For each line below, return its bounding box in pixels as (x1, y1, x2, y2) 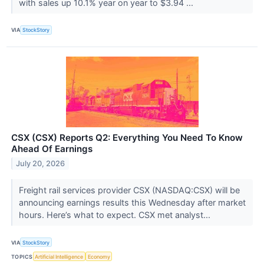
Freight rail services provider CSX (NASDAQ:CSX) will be (18, 185, 240, 195)
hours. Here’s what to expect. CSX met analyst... (18, 210, 213, 220)
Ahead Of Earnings (11, 143, 93, 155)
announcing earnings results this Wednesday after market (18, 197, 246, 207)
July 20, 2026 (16, 159, 65, 168)
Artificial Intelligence (35, 253, 84, 260)
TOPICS (11, 253, 33, 260)
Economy (87, 253, 110, 260)
